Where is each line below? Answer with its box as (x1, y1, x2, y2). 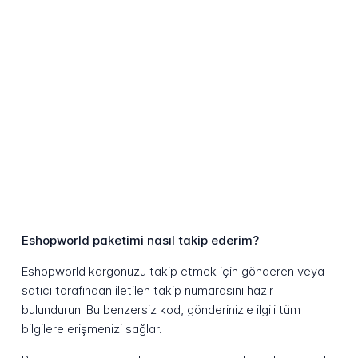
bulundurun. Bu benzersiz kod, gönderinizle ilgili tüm (21, 302, 300, 318)
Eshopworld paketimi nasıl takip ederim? (21, 233, 259, 249)
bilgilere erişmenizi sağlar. (21, 321, 161, 337)
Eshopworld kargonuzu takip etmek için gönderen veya (21, 264, 324, 280)
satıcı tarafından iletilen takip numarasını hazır (21, 283, 273, 299)
